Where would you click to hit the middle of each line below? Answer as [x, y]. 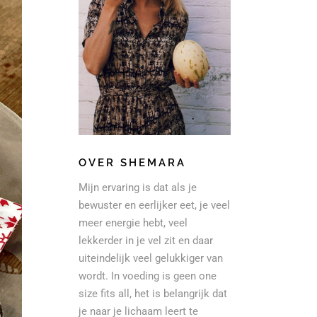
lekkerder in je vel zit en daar [146, 240]
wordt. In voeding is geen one [148, 276]
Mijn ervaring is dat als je [138, 187]
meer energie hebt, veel [133, 223]
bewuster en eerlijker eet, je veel [154, 205]
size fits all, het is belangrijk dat [153, 293]
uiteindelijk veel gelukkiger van [151, 258]
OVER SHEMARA [132, 162]
